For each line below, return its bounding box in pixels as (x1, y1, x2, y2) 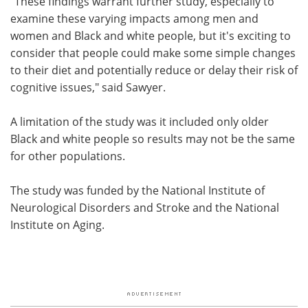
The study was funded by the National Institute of (10, 182, 265, 198)
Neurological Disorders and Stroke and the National (10, 199, 279, 215)
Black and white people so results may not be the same (10, 131, 295, 146)
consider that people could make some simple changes (10, 45, 296, 60)
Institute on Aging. (10, 217, 104, 232)
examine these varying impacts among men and (10, 10, 258, 26)
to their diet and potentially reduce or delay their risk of (10, 62, 298, 78)
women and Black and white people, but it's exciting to (10, 27, 291, 43)
